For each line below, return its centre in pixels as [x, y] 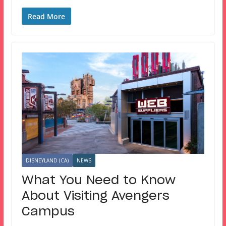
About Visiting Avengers [95, 196]
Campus [48, 212]
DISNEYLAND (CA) [47, 161]
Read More [46, 16]
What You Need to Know [98, 181]
